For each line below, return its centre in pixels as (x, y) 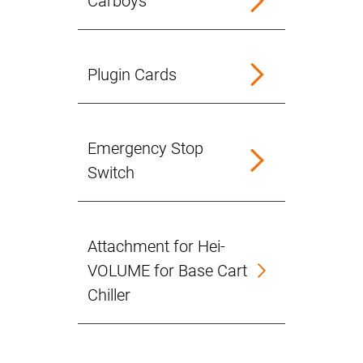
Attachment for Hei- (156, 246)
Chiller (109, 295)
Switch (111, 173)
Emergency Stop (145, 148)
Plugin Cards (132, 75)
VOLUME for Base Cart (167, 271)
